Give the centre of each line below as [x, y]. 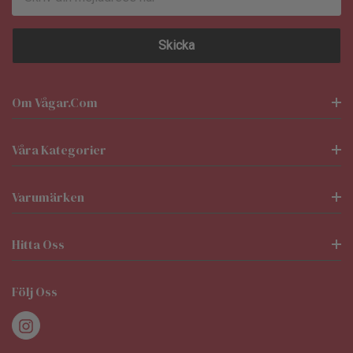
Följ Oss [35, 291]
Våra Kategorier [59, 149]
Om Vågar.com [55, 102]
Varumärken [48, 197]
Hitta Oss [38, 244]
